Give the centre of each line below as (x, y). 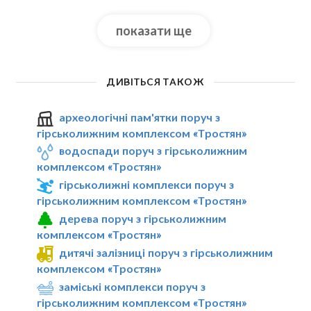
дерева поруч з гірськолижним (143, 219)
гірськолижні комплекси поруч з (147, 185)
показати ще (154, 30)
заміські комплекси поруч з (133, 286)
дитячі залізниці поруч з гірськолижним (166, 252)
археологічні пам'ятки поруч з (140, 117)
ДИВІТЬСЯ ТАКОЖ (155, 82)
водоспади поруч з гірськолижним (153, 151)
